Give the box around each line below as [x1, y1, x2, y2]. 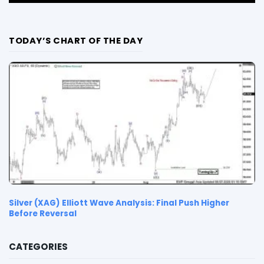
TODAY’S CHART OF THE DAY [9, 34, 143, 47]
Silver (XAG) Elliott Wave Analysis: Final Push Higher [9, 197, 229, 209]
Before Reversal [9, 208, 77, 220]
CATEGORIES [9, 240, 68, 253]
